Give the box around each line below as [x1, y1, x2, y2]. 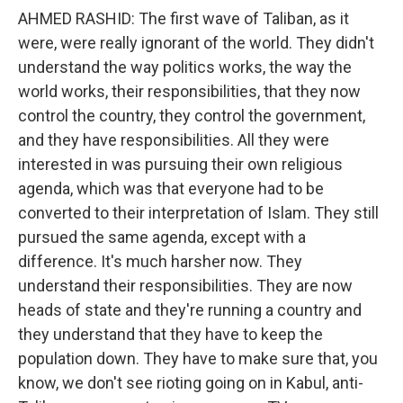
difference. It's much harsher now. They [18, 252, 302, 271]
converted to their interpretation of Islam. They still [18, 203, 379, 222]
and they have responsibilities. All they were [18, 130, 329, 149]
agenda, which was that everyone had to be [18, 179, 324, 198]
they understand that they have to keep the [18, 325, 323, 344]
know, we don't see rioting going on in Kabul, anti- [18, 373, 363, 392]
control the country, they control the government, [18, 106, 365, 125]
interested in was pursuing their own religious [18, 155, 343, 174]
